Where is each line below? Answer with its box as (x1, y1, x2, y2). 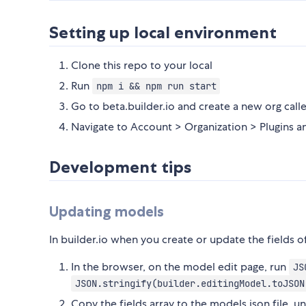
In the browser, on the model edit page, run (71, 260, 289, 275)
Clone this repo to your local (71, 58, 212, 73)
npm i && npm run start (96, 80, 217, 93)
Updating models (49, 203, 164, 221)
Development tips (49, 157, 191, 178)
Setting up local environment (49, 23, 277, 43)
